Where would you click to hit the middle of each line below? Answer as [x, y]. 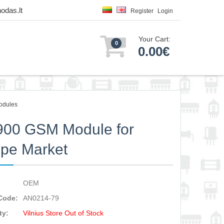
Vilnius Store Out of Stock [63, 213]
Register [142, 11]
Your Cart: [154, 39]
